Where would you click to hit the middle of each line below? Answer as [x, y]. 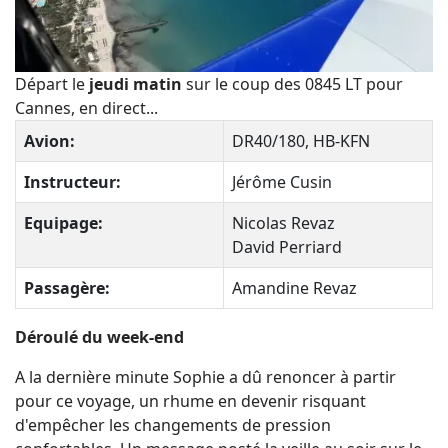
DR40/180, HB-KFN [301, 140]
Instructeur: [72, 181]
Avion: [49, 140]
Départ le [52, 83]
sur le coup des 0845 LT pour [294, 83]
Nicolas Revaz [283, 222]
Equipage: [63, 222]
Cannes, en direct [80, 107]
